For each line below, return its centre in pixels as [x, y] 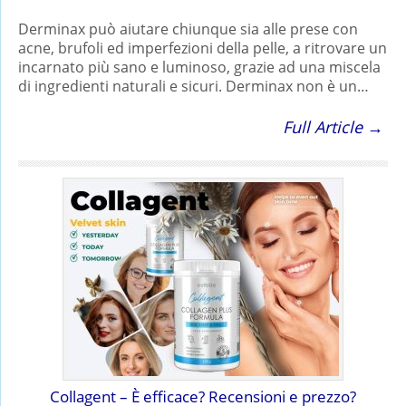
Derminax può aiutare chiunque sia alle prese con [188, 29]
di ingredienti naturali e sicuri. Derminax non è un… [193, 86]
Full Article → [333, 126]
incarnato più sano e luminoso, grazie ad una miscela [199, 67]
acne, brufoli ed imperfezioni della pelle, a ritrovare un [203, 48]
